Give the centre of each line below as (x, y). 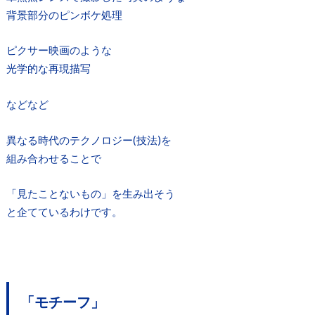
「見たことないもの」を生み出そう (90, 194)
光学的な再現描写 (48, 69)
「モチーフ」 (62, 301)
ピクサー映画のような (59, 50)
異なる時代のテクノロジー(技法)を (89, 140)
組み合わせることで (53, 158)
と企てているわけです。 (64, 212)
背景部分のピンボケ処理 (64, 14)
